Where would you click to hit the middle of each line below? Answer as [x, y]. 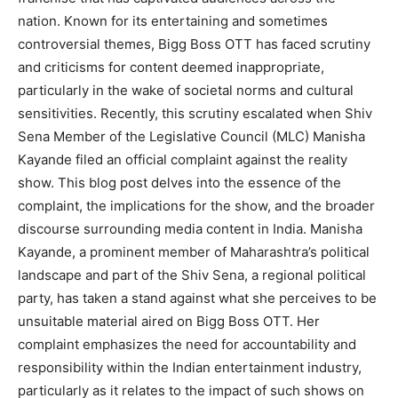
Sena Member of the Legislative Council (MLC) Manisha [191, 136]
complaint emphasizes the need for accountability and [187, 344]
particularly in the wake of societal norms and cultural [186, 90]
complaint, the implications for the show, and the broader [196, 205]
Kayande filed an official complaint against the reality [183, 159]
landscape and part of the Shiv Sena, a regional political [192, 275]
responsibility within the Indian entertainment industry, [190, 367]
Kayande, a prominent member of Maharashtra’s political [194, 251]
